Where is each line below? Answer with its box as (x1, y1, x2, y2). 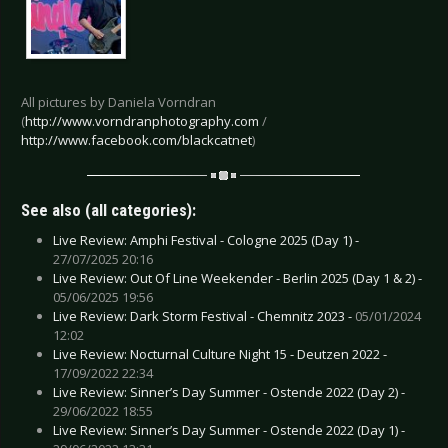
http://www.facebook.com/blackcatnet (21, 131, 252, 150)
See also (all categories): (21, 200, 196, 220)
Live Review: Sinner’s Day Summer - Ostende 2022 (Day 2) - (53, 382, 405, 401)
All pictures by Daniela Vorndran (21, 93, 216, 112)
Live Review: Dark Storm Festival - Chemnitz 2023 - (53, 306, 355, 325)
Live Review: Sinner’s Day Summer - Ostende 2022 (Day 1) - (53, 420, 405, 439)
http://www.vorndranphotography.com (25, 112, 259, 131)
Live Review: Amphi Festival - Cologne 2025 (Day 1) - (53, 230, 359, 249)
